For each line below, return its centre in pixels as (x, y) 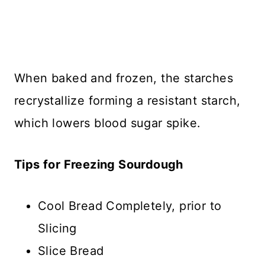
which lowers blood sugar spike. (108, 123)
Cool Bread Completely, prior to (130, 206)
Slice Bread (71, 251)
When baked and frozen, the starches (124, 78)
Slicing (57, 228)
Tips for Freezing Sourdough (99, 164)
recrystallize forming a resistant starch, (127, 100)
